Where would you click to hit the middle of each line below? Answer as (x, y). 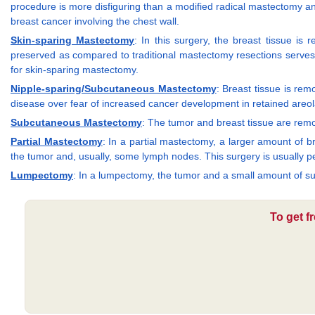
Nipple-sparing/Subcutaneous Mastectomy (114, 88)
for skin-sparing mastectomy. (75, 69)
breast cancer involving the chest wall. (95, 21)
